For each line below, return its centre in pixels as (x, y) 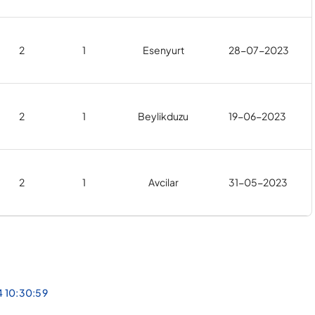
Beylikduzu (163, 116)
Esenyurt (163, 50)
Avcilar (163, 182)
